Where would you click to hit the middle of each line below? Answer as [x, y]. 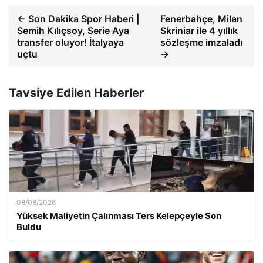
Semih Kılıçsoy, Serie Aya [73, 30]
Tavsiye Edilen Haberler [76, 92]
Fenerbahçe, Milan [202, 18]
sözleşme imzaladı [202, 42]
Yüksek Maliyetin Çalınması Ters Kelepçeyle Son [119, 215]
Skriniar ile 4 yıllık [199, 30]
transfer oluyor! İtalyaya [70, 42]
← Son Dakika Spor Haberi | [78, 18]
